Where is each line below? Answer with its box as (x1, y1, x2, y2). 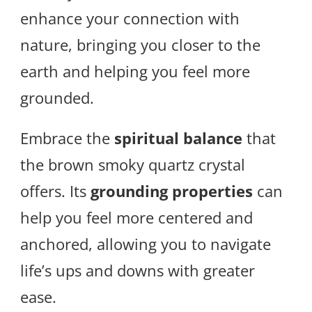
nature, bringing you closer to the (20, 34, 260, 56)
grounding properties (91, 180, 253, 202)
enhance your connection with (20, 8, 240, 29)
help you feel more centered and (20, 207, 253, 228)
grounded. (20, 87, 94, 109)
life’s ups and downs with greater (20, 260, 255, 281)
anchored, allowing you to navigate (20, 233, 271, 255)
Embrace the (20, 127, 114, 149)
